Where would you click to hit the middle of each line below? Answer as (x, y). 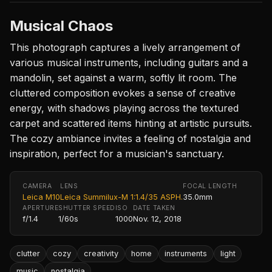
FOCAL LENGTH (210, 186)
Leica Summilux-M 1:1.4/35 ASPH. (121, 197)
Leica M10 (41, 197)
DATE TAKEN (154, 208)
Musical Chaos (61, 25)
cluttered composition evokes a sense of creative (123, 93)
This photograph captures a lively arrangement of (125, 47)
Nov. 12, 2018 (157, 219)
